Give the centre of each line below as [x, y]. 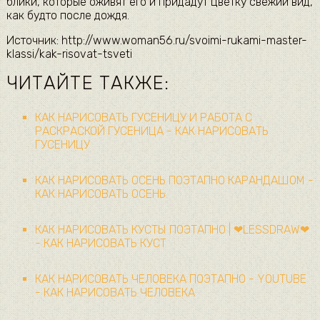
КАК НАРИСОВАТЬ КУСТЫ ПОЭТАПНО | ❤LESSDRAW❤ [172, 229]
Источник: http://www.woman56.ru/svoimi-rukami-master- [156, 40]
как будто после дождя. [67, 15]
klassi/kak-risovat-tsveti [69, 54]
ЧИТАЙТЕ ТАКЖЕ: [88, 82]
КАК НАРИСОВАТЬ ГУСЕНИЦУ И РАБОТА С [143, 117]
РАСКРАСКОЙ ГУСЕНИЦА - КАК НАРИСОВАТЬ [151, 131]
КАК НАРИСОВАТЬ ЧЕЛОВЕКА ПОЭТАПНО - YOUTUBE [170, 279]
